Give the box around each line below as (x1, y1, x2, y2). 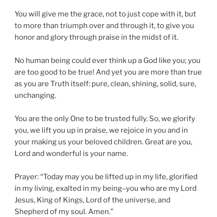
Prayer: (15, 172, 39, 182)
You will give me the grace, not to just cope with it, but (15, 10, 196, 19)
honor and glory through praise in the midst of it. (15, 33, 178, 42)
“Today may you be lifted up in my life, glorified (39, 172, 198, 182)
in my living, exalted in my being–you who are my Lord (15, 184, 197, 193)
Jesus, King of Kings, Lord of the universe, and (15, 196, 170, 205)
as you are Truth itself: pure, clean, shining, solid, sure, (15, 79, 196, 89)
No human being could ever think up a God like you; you (15, 56, 201, 65)
